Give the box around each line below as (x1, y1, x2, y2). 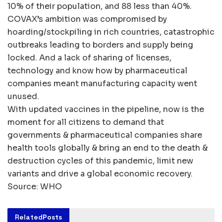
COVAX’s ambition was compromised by (7, 14, 167, 25)
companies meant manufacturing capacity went (7, 78, 197, 89)
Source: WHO (7, 181, 62, 192)
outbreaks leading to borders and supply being (7, 40, 193, 51)
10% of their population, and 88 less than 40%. (7, 1, 192, 12)
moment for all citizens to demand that (7, 117, 164, 128)
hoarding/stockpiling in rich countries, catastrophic (7, 27, 215, 38)
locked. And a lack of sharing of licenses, (7, 53, 171, 63)
